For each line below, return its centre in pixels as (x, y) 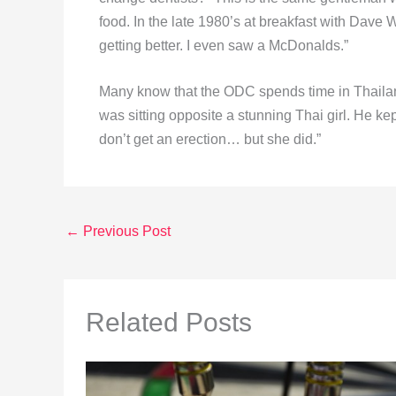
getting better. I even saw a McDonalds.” (224, 45)
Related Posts (169, 323)
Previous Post (125, 232)
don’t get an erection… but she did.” (210, 140)
